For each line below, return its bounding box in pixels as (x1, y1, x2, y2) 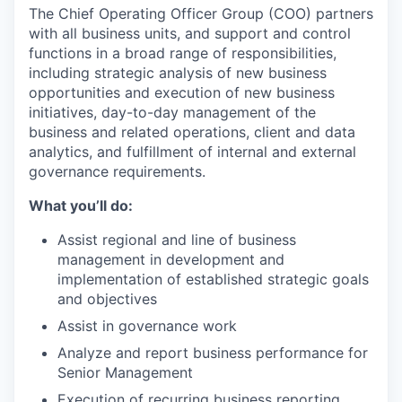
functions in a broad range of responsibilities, (29, 43, 336, 62)
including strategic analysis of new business (29, 63, 327, 82)
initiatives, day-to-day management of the (29, 102, 316, 121)
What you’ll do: (29, 196, 133, 214)
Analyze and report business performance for (57, 343, 368, 362)
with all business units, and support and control (29, 23, 351, 42)
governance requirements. (29, 162, 205, 180)
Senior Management (57, 363, 193, 381)
